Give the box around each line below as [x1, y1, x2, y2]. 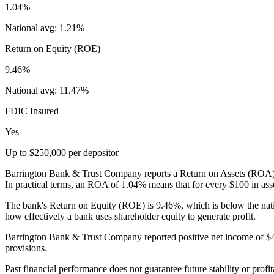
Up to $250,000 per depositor [5, 147, 119, 158]
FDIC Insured [5, 105, 59, 116]
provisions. [5, 242, 47, 253]
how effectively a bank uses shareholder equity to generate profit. [5, 210, 256, 221]
